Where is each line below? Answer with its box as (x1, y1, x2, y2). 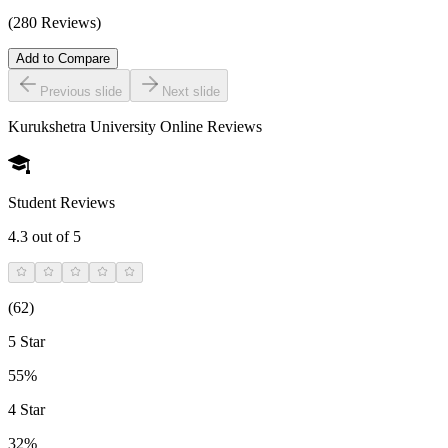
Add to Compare (16, 51, 110, 67)
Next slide (162, 84, 220, 100)
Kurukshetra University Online (8, 118, 203, 136)
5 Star (8, 333, 45, 351)
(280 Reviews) (8, 14, 101, 32)
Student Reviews (8, 194, 115, 212)
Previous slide (40, 84, 122, 100)
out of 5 (28, 228, 81, 246)
